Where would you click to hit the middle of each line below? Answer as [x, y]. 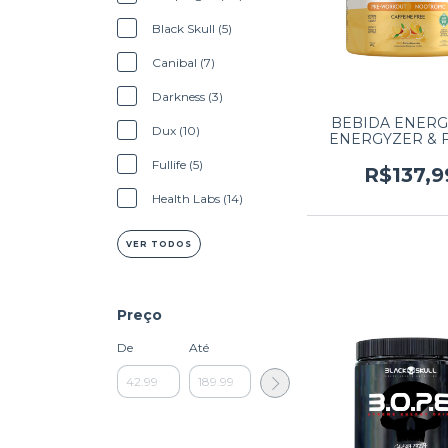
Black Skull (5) [192, 28]
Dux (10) [176, 130]
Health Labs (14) [197, 198]
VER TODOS [159, 244]
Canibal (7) [183, 62]
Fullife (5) [177, 164]
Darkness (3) [187, 96]
